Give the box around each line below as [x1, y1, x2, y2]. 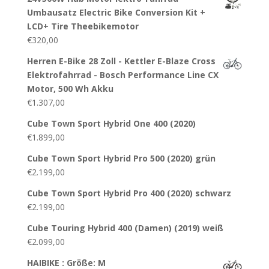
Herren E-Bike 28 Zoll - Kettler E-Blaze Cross [26, 55, 216, 67]
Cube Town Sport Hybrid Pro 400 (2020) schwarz [26, 187, 231, 199]
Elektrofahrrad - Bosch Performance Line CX [26, 69, 219, 81]
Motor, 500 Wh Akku [26, 83, 113, 95]
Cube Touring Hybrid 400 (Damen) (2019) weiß [26, 222, 223, 234]
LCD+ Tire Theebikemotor [26, 20, 139, 32]
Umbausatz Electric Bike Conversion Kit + [26, 7, 205, 19]
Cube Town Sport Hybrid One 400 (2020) [26, 118, 196, 130]
